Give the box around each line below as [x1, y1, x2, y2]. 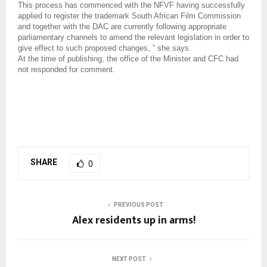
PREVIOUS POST [113, 201, 163, 208]
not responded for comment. [18, 64, 115, 74]
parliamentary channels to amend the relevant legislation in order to [18, 32, 249, 42]
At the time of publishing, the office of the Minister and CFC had [18, 54, 238, 63]
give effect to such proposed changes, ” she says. [18, 43, 191, 52]
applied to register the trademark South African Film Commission [18, 11, 241, 20]
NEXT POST [111, 255, 146, 262]
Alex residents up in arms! [72, 211, 195, 229]
